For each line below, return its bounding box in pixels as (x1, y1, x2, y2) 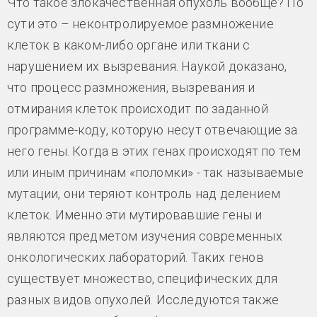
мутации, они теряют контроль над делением (7, 186, 281, 202)
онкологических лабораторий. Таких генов (7, 250, 264, 265)
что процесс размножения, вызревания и (7, 80, 255, 96)
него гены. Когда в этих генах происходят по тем (7, 144, 301, 159)
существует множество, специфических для (7, 271, 277, 287)
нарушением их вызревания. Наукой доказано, (7, 59, 287, 74)
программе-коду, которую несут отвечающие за (7, 122, 298, 138)
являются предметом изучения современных (7, 229, 282, 244)
